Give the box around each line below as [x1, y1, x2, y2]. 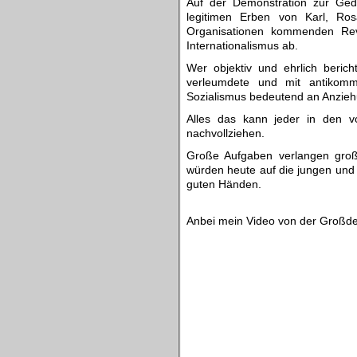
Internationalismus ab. [186, 39, 298, 52]
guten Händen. [186, 178, 261, 190]
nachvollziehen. [186, 127, 265, 139]
